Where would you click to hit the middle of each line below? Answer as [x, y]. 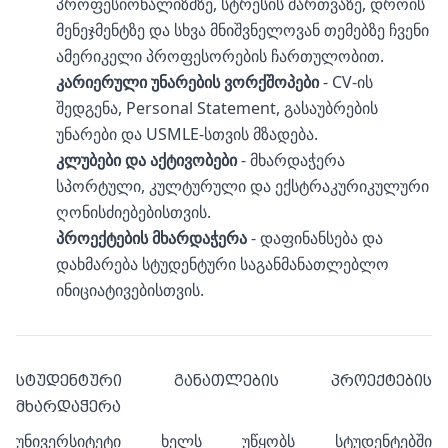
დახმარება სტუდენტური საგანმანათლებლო [222, 264]
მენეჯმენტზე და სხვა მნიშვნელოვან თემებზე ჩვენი [242, 30]
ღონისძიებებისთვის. [133, 212]
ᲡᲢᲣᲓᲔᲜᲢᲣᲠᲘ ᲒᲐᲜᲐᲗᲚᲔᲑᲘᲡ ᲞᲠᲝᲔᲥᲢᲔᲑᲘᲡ [224, 380]
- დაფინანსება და [315, 238]
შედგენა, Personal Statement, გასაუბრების [217, 108]
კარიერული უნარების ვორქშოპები [187, 82]
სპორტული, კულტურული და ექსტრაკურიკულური [242, 186]
